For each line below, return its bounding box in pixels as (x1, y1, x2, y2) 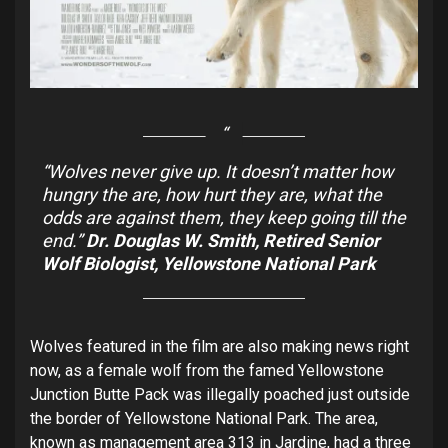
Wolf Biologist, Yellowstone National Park (42, 252, 376, 274)
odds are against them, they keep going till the (42, 206, 406, 228)
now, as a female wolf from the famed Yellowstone (30, 360, 384, 380)
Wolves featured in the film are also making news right (30, 336, 409, 356)
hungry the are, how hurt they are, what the (42, 183, 382, 205)
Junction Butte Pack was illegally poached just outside (30, 384, 410, 404)
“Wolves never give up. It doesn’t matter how (42, 160, 394, 182)
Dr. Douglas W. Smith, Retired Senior (86, 229, 380, 251)
